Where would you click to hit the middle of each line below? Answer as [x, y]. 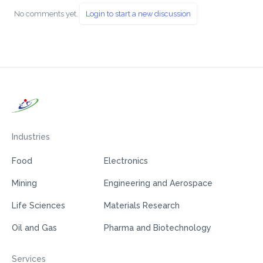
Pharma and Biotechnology [158, 228]
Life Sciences [38, 206]
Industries [31, 137]
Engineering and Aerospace [158, 183]
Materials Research [142, 206]
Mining [24, 183]
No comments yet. [47, 14]
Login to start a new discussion [138, 14]
